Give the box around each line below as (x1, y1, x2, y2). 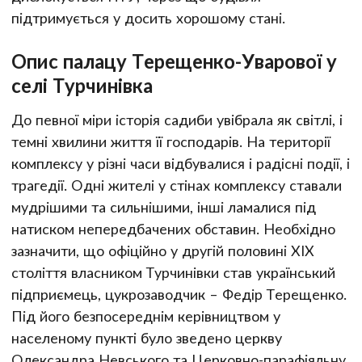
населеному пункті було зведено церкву (11, 328, 282, 347)
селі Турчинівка (11, 73, 153, 97)
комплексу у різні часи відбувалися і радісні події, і (11, 154, 350, 172)
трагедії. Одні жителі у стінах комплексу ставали (11, 175, 342, 194)
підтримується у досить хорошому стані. (11, 9, 285, 27)
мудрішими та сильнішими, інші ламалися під (11, 197, 316, 216)
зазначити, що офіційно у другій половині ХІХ (11, 241, 314, 259)
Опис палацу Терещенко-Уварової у (11, 48, 337, 73)
